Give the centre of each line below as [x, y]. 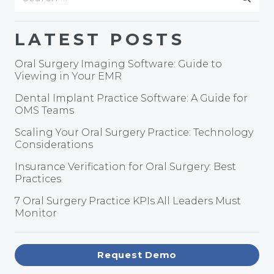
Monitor [36, 213]
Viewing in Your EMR [68, 76]
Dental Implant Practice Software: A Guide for [131, 98]
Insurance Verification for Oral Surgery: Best [125, 167]
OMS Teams [44, 111]
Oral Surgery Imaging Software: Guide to [118, 64]
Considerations [54, 145]
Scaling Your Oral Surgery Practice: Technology [134, 133]
